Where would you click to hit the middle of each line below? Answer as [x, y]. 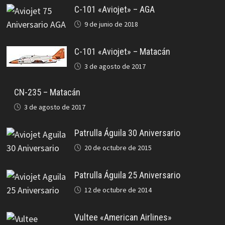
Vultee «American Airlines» [123, 217]
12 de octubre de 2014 [118, 190]
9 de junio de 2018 [111, 24]
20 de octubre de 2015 [118, 148]
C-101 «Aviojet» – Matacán [122, 52]
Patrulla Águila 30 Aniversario [127, 133]
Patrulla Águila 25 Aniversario [127, 175]
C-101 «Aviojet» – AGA [114, 10]
